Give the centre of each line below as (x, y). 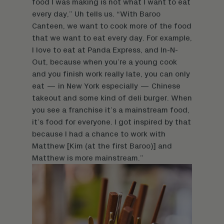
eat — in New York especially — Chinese (106, 86)
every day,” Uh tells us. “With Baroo (96, 14)
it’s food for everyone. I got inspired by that (111, 122)
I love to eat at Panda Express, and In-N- (105, 50)
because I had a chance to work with (99, 134)
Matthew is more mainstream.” (88, 158)
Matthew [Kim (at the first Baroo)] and (102, 146)
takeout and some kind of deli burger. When (112, 98)
